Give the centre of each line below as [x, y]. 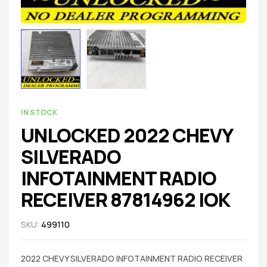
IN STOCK [39, 113]
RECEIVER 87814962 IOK [125, 200]
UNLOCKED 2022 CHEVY [127, 136]
